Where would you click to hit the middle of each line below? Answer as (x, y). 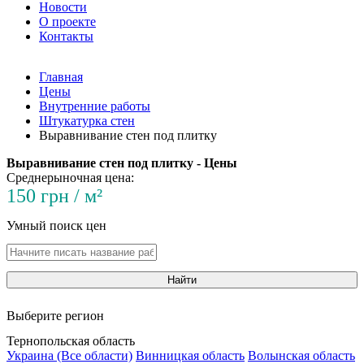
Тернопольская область (71, 341)
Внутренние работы (95, 106)
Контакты (66, 36)
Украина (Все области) (69, 355)
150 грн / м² (54, 196)
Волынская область (301, 355)
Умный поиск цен (56, 225)
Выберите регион (55, 316)
